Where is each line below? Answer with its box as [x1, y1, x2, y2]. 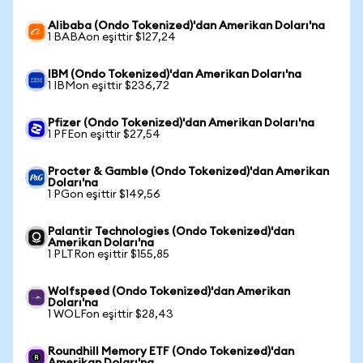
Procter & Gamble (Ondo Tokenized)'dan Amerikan [48, 166, 329, 177]
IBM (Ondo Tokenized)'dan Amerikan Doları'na [48, 69, 301, 80]
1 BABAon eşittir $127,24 [48, 32, 176, 43]
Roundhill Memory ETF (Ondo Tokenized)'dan [48, 346, 294, 357]
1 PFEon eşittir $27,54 [48, 129, 160, 140]
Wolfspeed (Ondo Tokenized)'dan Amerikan [48, 286, 290, 297]
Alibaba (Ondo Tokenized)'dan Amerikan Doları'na [48, 20, 325, 32]
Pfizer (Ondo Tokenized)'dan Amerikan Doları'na [48, 117, 314, 129]
